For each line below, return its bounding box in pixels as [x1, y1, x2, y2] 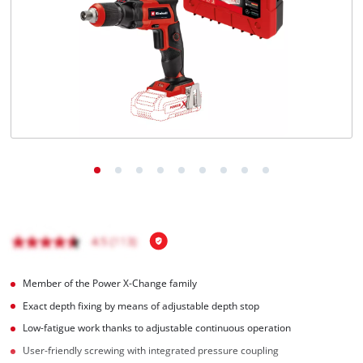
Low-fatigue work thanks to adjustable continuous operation [23, 322, 292, 335]
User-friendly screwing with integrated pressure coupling [23, 344, 280, 357]
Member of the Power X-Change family [23, 276, 198, 289]
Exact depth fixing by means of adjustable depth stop [23, 299, 260, 312]
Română [48, 27, 78, 37]
